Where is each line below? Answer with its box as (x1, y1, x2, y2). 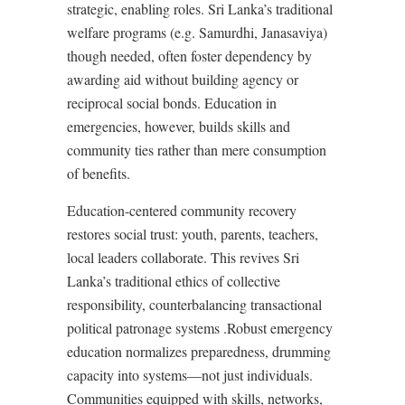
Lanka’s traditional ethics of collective (67, 271, 280, 290)
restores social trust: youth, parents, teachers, (67, 224, 318, 243)
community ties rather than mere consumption (67, 140, 326, 159)
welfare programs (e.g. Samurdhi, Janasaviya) (67, 23, 327, 42)
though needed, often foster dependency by (67, 46, 312, 65)
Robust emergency (227, 318, 333, 337)
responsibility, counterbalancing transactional (67, 295, 322, 314)
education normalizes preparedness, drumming (67, 342, 331, 361)
